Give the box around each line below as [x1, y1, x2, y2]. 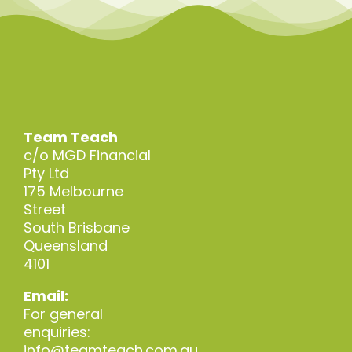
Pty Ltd [23, 163, 69, 183]
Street [23, 199, 66, 219]
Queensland [23, 235, 108, 255]
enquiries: [23, 321, 90, 342]
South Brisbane [23, 217, 130, 237]
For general [23, 303, 103, 324]
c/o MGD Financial [23, 145, 151, 165]
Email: [23, 285, 68, 306]
